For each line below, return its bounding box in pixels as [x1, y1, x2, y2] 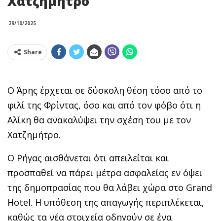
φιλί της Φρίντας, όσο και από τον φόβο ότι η [7, 99, 201, 111]
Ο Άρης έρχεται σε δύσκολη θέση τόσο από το [7, 84, 202, 96]
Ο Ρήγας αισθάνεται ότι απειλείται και [7, 151, 169, 164]
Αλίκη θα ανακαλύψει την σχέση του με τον [7, 113, 191, 126]
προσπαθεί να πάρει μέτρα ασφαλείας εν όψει [7, 166, 202, 179]
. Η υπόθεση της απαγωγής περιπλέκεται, [31, 196, 204, 208]
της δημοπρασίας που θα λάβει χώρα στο [7, 181, 186, 193]
